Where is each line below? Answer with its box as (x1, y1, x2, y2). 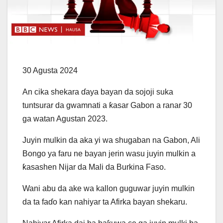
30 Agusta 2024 (22, 66, 78, 75)
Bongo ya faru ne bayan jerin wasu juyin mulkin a (22, 149, 196, 158)
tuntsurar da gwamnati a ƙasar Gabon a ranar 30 (22, 101, 192, 110)
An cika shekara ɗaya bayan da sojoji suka (22, 87, 173, 96)
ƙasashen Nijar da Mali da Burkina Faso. (22, 162, 166, 171)
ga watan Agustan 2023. (22, 114, 108, 123)
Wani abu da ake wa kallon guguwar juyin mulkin (22, 184, 195, 193)
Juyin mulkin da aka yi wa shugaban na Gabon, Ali (22, 135, 200, 144)
